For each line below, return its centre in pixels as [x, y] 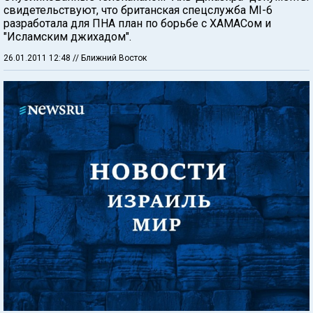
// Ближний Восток [110, 58]
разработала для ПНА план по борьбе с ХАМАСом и [137, 23]
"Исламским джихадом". [67, 37]
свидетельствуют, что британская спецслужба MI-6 [138, 10]
